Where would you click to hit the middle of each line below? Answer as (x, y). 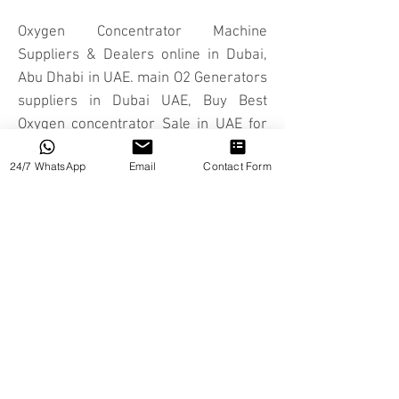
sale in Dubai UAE (74, 147)
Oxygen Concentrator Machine (142, 32)
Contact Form (237, 166)
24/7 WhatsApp (48, 166)
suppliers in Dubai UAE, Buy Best (142, 101)
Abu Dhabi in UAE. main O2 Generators (142, 78)
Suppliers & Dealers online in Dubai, (142, 55)
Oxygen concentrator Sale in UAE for (142, 124)
